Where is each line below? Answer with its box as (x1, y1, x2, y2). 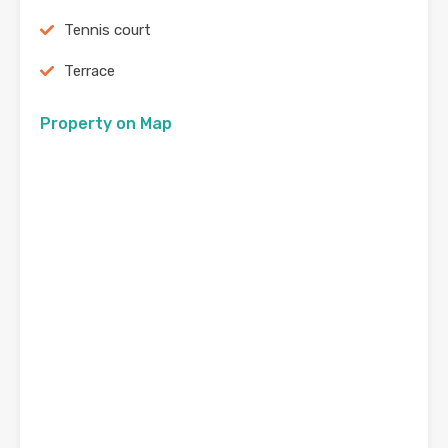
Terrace (64, 62, 115, 81)
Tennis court (64, 21, 151, 40)
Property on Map (40, 114, 172, 134)
